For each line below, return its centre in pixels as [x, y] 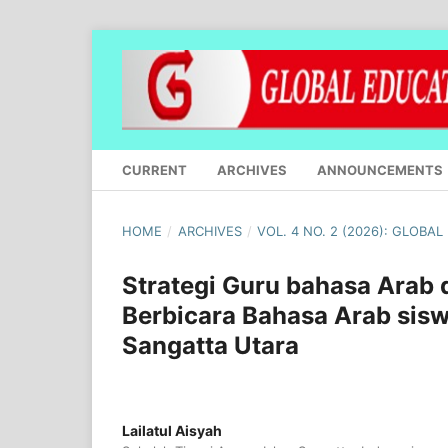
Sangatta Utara [210, 345]
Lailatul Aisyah [172, 430]
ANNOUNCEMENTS [380, 169]
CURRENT [154, 169]
